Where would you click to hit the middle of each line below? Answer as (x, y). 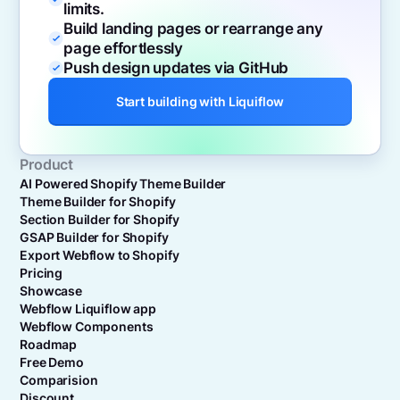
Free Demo (52, 362)
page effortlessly (123, 49)
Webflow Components (87, 326)
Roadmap (49, 344)
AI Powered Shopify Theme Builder (123, 183)
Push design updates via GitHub (176, 68)
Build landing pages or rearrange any (193, 29)
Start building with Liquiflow (200, 102)
